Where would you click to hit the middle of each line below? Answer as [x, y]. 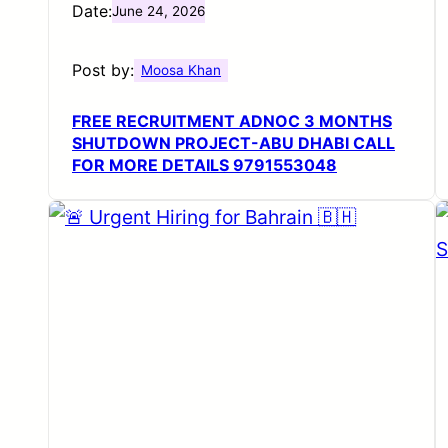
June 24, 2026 [158, 10]
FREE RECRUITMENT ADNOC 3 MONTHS [232, 120]
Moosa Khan [181, 69]
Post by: [103, 69]
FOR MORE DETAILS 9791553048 [204, 164]
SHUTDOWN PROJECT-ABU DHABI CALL [233, 142]
